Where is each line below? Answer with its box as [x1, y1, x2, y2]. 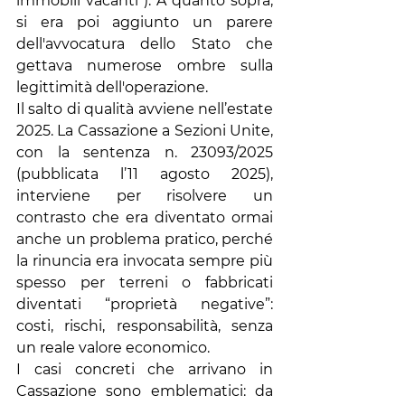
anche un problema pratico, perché [16, 231, 273, 248]
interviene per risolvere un [16, 187, 273, 204]
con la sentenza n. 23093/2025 [16, 144, 273, 161]
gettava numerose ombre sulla [16, 57, 273, 74]
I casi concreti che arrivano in [16, 361, 273, 378]
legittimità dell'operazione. [16, 79, 208, 96]
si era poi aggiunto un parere [16, 14, 273, 31]
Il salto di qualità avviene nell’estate [16, 100, 273, 118]
